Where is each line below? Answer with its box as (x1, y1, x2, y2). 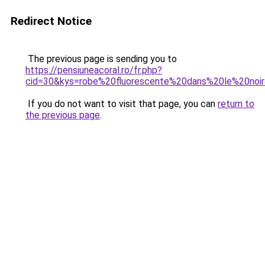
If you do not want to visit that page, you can (25, 98, 218, 109)
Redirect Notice (11, 14, 92, 28)
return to (218, 98, 254, 109)
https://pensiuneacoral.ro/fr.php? (25, 64, 162, 76)
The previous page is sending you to (25, 53, 177, 64)
